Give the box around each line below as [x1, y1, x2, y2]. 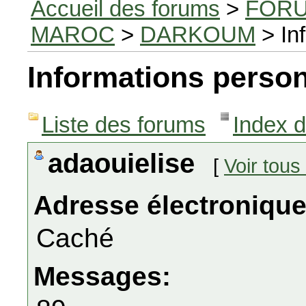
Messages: [33, 262, 178, 291]
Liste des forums [42, 112, 206, 137]
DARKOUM [140, 22, 255, 47]
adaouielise [48, 148, 202, 179]
